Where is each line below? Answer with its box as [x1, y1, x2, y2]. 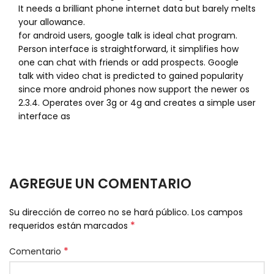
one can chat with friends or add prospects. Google [18, 56, 239, 68]
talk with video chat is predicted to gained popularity [18, 70, 243, 82]
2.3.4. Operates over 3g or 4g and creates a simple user [18, 97, 256, 109]
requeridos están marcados [9, 220, 130, 232]
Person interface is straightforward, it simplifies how [18, 43, 239, 55]
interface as [18, 110, 70, 122]
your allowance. [18, 16, 85, 28]
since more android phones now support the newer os [18, 83, 250, 95]
